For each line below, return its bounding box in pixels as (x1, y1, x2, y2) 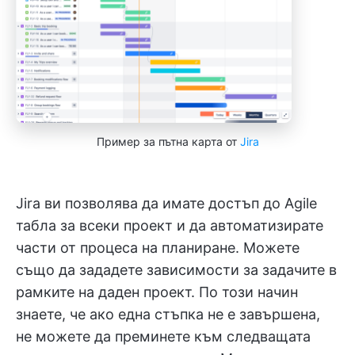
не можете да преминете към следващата (16, 327, 311, 345)
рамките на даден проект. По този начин (16, 283, 298, 300)
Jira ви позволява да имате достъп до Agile (16, 194, 317, 212)
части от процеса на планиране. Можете (16, 239, 300, 256)
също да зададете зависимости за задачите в (16, 261, 337, 278)
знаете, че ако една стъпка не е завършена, (16, 305, 320, 323)
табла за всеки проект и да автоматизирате (16, 216, 323, 234)
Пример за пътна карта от (96, 134, 240, 148)
